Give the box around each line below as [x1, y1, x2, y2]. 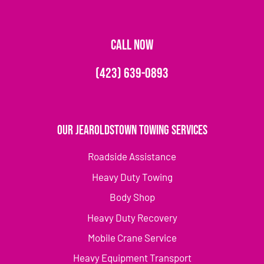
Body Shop [109, 191, 155, 203]
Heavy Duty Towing [91, 170, 173, 183]
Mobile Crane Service [87, 232, 177, 243]
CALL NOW [111, 37, 153, 54]
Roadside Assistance [88, 150, 176, 163]
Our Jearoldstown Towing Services [57, 123, 207, 139]
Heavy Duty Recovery [87, 211, 177, 223]
